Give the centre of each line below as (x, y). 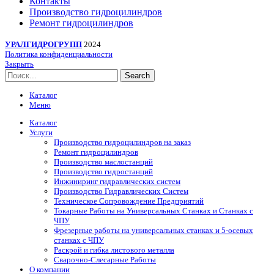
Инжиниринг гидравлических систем (117, 181)
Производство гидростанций (103, 171)
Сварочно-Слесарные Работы (105, 259)
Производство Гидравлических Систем (121, 191)
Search (137, 76)
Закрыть (19, 64)
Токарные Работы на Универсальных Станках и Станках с (154, 210)
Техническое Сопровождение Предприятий (129, 201)
